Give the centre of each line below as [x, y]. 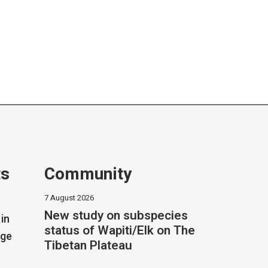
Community [88, 175]
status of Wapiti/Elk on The [119, 231]
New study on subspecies [116, 216]
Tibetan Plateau [88, 246]
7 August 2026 [69, 198]
